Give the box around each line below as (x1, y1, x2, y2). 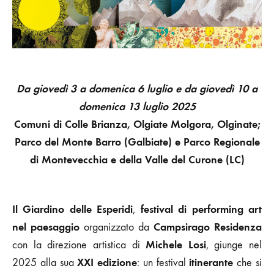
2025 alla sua (12, 256, 78, 269)
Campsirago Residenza (154, 220, 262, 234)
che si (233, 256, 262, 269)
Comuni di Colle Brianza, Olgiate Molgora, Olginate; (13, 117, 261, 131)
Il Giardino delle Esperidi (12, 202, 133, 216)
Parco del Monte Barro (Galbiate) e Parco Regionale (14, 135, 260, 149)
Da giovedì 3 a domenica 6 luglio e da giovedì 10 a (17, 81, 257, 95)
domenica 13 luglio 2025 (78, 99, 196, 113)
